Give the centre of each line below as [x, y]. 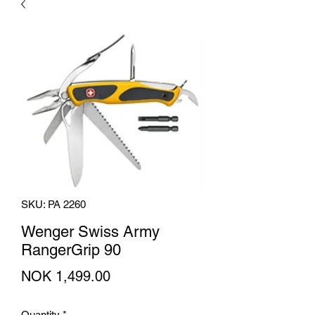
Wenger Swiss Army [90, 232]
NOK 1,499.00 [66, 276]
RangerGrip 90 [71, 250]
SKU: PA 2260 [53, 204]
